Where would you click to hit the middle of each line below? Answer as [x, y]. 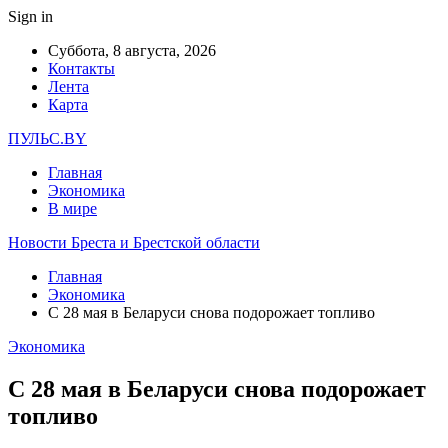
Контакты [81, 68]
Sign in [30, 16]
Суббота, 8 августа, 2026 [132, 50]
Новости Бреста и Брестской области [134, 242]
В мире [72, 208]
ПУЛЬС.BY [47, 138]
